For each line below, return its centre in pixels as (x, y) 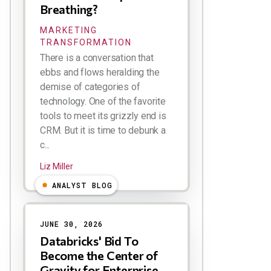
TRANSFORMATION (86, 42)
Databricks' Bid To (89, 241)
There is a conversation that (97, 58)
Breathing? (69, 9)
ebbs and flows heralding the (100, 72)
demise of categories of (90, 87)
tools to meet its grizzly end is (103, 116)
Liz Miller (57, 166)
